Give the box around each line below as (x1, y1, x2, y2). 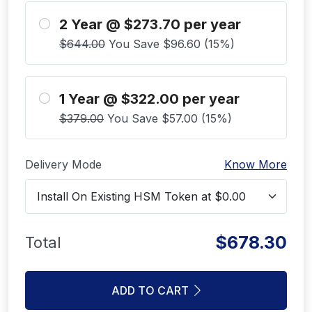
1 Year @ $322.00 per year (59, 91, 240, 108)
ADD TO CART (111, 283, 189, 298)
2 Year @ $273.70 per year (59, 16, 241, 33)
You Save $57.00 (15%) (104, 111, 232, 126)
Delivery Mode (25, 157, 102, 172)
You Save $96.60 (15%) (105, 37, 235, 52)
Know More (224, 157, 287, 172)
